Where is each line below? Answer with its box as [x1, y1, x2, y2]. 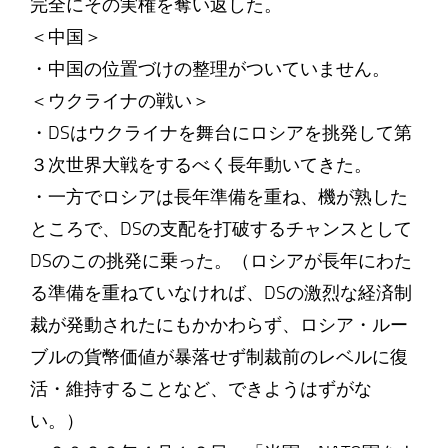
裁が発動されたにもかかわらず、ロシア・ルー [29, 314, 408, 336]
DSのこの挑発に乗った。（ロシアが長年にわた [29, 250, 412, 272]
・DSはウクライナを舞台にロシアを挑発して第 [29, 122, 412, 144]
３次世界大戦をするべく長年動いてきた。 [29, 154, 372, 176]
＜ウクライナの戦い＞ [29, 90, 210, 112]
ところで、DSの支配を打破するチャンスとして [29, 218, 412, 240]
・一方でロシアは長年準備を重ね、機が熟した [29, 186, 408, 208]
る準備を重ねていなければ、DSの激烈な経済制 [29, 282, 412, 304]
